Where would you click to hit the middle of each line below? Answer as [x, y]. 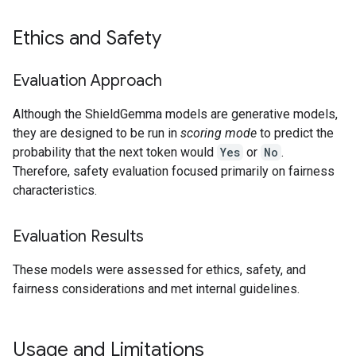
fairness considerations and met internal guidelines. [156, 289]
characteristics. [55, 190]
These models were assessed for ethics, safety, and [159, 270]
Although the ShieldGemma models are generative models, [175, 114]
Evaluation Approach [87, 81]
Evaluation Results [78, 236]
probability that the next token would [115, 152]
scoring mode [219, 133]
